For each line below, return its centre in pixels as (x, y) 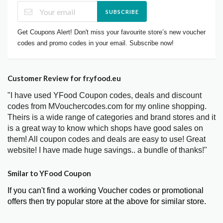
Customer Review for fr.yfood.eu (64, 78)
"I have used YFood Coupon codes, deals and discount (105, 96)
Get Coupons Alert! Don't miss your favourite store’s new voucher (111, 32)
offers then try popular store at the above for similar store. (107, 202)
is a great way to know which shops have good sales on (105, 128)
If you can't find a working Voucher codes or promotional (106, 191)
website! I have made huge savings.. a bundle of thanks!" (107, 150)
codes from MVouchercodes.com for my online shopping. (107, 107)
